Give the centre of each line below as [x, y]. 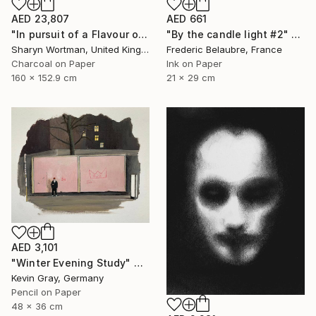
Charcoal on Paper [53, 64]
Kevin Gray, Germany [57, 278]
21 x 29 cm [191, 78]
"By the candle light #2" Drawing [296, 35]
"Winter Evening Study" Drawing [138, 262]
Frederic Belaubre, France [224, 50]
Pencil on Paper [46, 292]
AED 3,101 [35, 247]
